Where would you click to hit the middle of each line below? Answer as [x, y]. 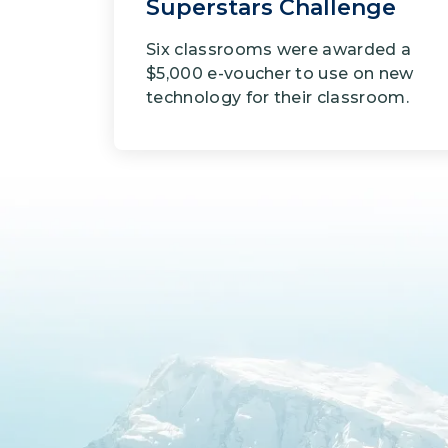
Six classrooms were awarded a [279, 50]
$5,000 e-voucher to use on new [280, 74]
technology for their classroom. [277, 98]
